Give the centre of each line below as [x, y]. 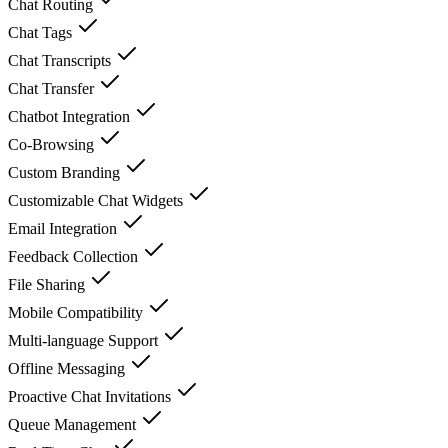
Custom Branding [66, 172]
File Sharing [48, 284]
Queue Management [74, 424]
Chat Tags [42, 32]
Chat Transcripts [61, 60]
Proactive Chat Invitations [91, 396]
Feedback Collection [75, 256]
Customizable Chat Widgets [97, 200]
